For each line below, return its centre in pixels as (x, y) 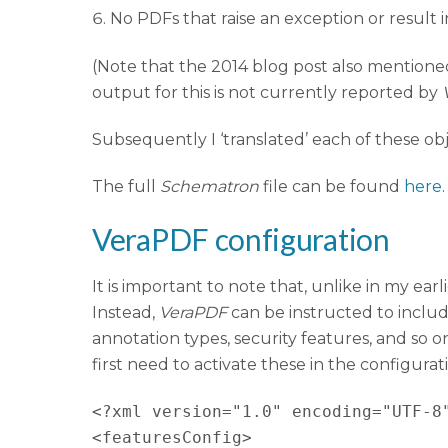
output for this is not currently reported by (267, 93)
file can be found (331, 186)
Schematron (209, 186)
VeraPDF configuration (241, 239)
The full (126, 186)
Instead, (125, 313)
